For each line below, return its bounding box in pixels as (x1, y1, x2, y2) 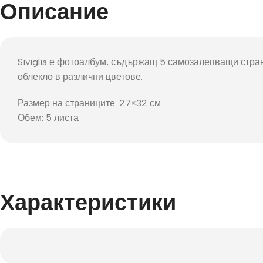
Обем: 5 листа (18, 112, 79, 123)
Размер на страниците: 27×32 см (18, 97, 161, 109)
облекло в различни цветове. (18, 70, 143, 82)
